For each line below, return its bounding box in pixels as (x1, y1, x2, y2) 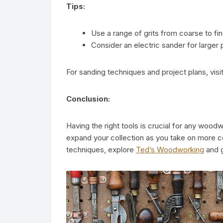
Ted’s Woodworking (136, 144, 204, 154)
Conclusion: (66, 94, 110, 104)
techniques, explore (66, 144, 136, 154)
